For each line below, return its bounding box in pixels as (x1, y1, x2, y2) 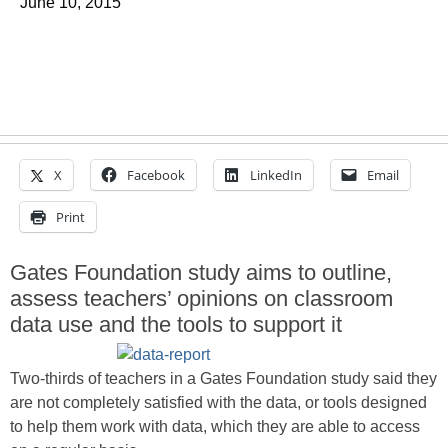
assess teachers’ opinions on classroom (10, 286, 393, 311)
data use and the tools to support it (10, 312, 342, 337)
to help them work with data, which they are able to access (10, 418, 420, 435)
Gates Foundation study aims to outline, (10, 260, 392, 285)
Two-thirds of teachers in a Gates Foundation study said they (10, 370, 437, 387)
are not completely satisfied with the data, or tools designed (10, 394, 427, 411)
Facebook (127, 166, 185, 184)
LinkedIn (250, 166, 302, 184)
